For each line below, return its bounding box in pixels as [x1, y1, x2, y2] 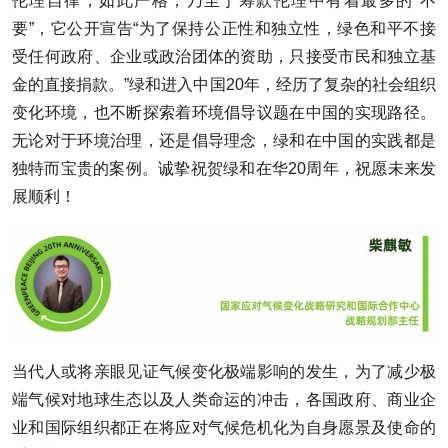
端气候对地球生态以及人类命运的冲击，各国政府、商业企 [12, 390, 436, 408]
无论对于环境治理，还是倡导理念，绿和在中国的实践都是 [12, 132, 436, 150]
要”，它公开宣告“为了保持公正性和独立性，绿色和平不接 [12, 20, 436, 38]
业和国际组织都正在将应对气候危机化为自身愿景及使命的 [12, 418, 436, 436]
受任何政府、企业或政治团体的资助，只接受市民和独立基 [12, 48, 436, 66]
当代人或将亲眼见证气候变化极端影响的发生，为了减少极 [12, 362, 436, 380]
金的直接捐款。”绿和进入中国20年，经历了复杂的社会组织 [12, 76, 436, 94]
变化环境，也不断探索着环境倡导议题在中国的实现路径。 [12, 104, 436, 122]
